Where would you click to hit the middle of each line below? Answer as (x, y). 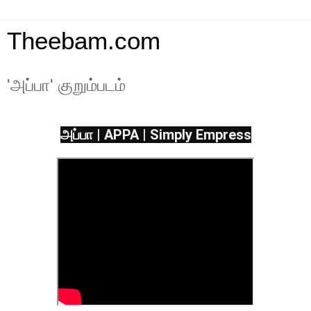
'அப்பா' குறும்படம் (66, 85)
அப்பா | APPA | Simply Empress (155, 134)
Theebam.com (84, 41)
